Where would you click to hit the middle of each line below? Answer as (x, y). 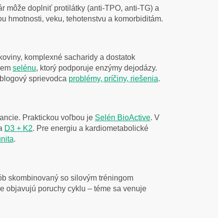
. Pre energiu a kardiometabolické (91, 128)
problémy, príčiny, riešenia (113, 79)
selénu (24, 68)
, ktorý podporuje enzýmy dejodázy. (97, 68)
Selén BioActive (123, 117)
